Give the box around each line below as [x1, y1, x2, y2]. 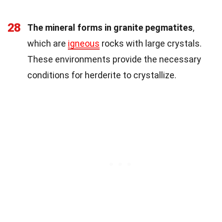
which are [27, 38, 68, 49]
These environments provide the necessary [27, 54, 201, 64]
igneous [68, 38, 100, 49]
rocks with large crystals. [100, 38, 202, 49]
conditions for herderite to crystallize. [27, 69, 176, 80]
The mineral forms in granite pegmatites [27, 22, 193, 33]
